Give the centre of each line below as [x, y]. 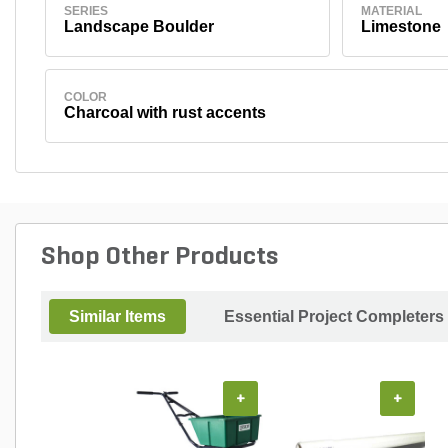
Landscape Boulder [138, 26]
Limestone [400, 26]
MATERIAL [391, 10]
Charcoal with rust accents [164, 112]
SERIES [85, 10]
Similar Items [117, 316]
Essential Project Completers [334, 316]
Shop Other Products [159, 257]
